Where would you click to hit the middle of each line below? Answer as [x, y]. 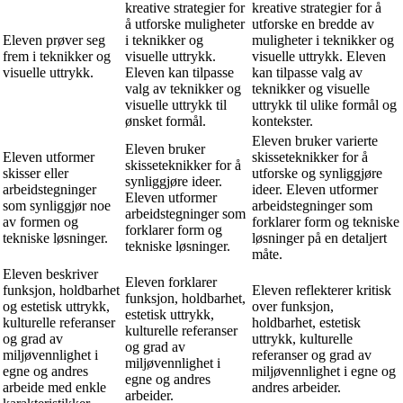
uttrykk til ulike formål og [324, 104]
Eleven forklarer [171, 282]
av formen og [40, 221]
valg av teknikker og [183, 88]
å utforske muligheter [185, 23]
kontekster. [282, 121]
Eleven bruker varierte [315, 140]
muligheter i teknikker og [323, 40]
